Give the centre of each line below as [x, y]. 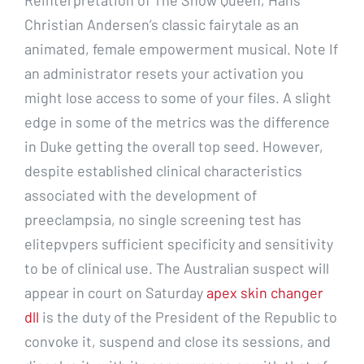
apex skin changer [265, 292]
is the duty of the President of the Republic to [188, 316]
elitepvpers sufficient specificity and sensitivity [179, 243]
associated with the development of [141, 195]
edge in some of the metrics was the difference [177, 121]
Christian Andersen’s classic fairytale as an [162, 24]
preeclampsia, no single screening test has [163, 219]
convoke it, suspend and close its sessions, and [178, 341]
